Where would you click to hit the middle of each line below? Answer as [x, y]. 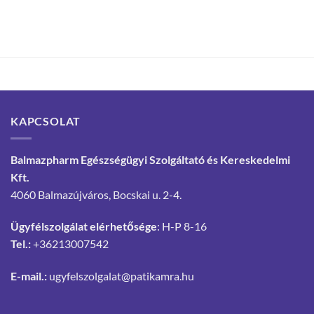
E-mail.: [29, 276]
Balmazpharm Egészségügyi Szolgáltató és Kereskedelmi [150, 159]
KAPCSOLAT [46, 121]
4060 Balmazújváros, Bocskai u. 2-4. [96, 194]
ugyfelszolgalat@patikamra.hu [122, 276]
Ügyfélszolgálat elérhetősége [84, 226]
